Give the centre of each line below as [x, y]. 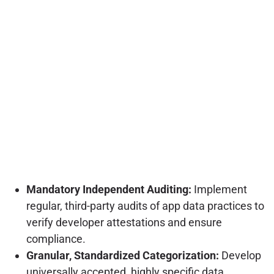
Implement [219, 189]
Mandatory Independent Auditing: [109, 189]
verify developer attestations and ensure [124, 222]
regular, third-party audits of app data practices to [145, 206]
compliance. [56, 239]
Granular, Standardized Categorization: [122, 255]
